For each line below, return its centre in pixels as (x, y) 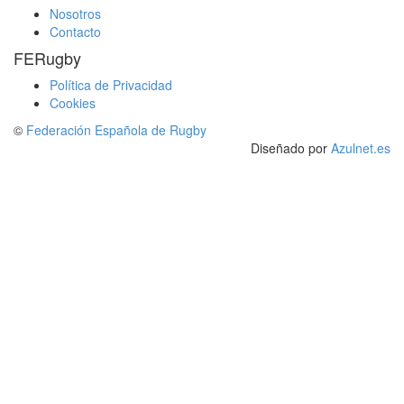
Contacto (75, 32)
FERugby (47, 58)
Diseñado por (291, 148)
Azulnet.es (361, 148)
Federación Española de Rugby (116, 130)
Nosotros (75, 14)
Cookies (73, 103)
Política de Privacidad (111, 85)
